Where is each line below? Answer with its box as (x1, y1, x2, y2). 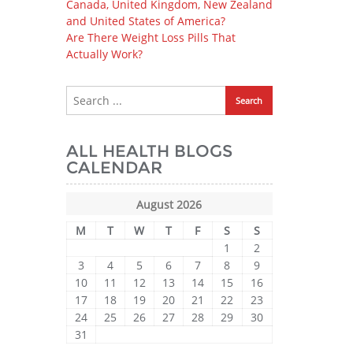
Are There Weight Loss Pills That (65, 30, 236, 45)
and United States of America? (65, 13, 225, 28)
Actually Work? (65, 46, 143, 61)
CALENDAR (65, 158, 162, 177)
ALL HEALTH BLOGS (65, 141, 232, 161)
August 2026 (136, 197, 202, 212)
